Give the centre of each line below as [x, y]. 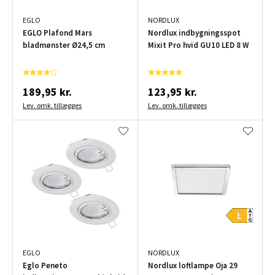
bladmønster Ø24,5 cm [64, 45]
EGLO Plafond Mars [57, 33]
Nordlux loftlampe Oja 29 [192, 266]
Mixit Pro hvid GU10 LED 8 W [198, 45]
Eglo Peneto [45, 266]
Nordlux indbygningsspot [194, 33]
